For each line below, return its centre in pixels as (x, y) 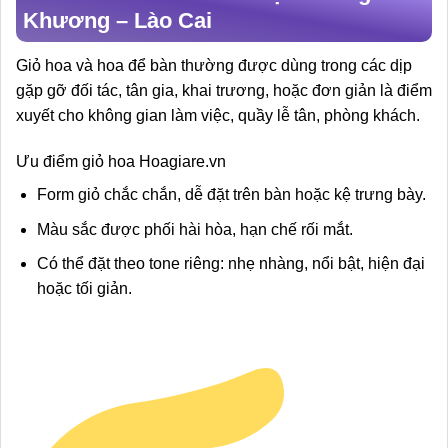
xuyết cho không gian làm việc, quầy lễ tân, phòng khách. (218, 116)
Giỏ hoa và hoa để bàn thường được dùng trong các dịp (214, 66)
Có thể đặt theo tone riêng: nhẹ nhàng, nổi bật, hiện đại (230, 264)
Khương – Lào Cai (117, 21)
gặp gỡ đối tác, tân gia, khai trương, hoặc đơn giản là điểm (224, 91)
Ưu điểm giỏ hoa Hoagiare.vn (121, 161)
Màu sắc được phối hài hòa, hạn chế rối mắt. (194, 229)
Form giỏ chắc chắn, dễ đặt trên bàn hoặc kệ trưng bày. (231, 194)
